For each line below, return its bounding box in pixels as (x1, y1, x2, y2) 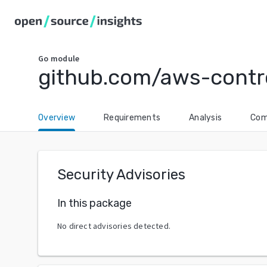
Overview (38, 113, 75, 123)
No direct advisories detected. (57, 220, 170, 231)
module (50, 53, 80, 64)
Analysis (189, 113, 222, 123)
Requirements (104, 113, 160, 123)
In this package (57, 196, 132, 210)
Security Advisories (57, 166, 185, 183)
